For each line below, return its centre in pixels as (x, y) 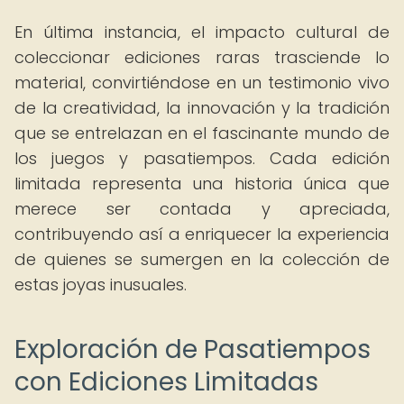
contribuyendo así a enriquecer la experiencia (202, 234)
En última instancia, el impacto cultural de (202, 32)
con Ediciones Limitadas (166, 382)
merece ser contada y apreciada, (202, 209)
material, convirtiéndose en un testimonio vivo (202, 83)
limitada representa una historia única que (202, 184)
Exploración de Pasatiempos (193, 349)
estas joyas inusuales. (101, 285)
